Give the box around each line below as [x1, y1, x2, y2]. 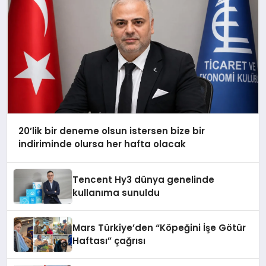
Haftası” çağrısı [72, 235, 146, 247]
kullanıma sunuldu [72, 186, 160, 199]
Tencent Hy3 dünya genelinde [72, 173, 215, 186]
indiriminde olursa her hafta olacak [18, 138, 186, 151]
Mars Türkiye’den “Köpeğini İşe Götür [72, 221, 246, 234]
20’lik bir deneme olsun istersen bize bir [18, 125, 205, 138]
